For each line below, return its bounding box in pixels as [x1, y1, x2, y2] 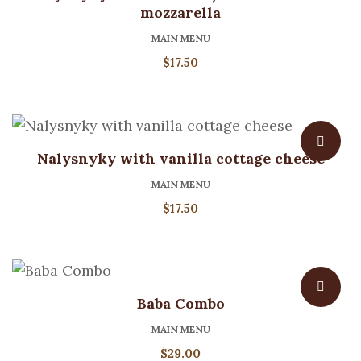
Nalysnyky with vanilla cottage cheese [36, 148, 325, 168]
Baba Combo [136, 294, 225, 313]
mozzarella [140, 3, 221, 23]
